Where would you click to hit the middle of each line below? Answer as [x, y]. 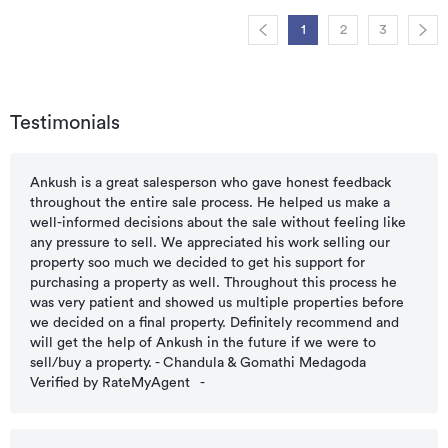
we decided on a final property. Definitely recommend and [214, 323]
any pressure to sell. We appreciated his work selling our [210, 243]
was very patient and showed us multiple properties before [217, 303]
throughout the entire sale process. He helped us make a [210, 203]
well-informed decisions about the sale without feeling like [218, 223]
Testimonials [65, 123]
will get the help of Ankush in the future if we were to [203, 343]
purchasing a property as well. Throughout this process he [213, 283]
